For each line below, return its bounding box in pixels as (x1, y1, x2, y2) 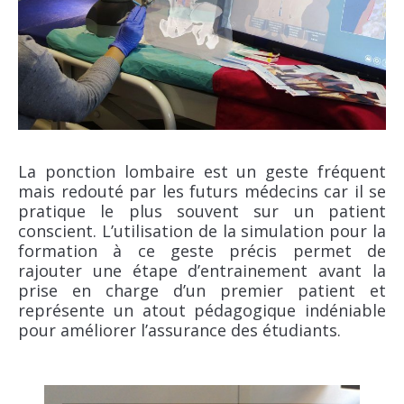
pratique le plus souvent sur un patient (18, 199, 386, 222)
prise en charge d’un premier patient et (18, 279, 386, 301)
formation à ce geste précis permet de (18, 239, 386, 262)
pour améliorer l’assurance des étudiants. (18, 318, 341, 341)
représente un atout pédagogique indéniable (18, 298, 386, 321)
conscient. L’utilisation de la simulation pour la (18, 219, 386, 242)
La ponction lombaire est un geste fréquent (18, 160, 386, 182)
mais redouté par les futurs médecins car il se (18, 179, 386, 202)
